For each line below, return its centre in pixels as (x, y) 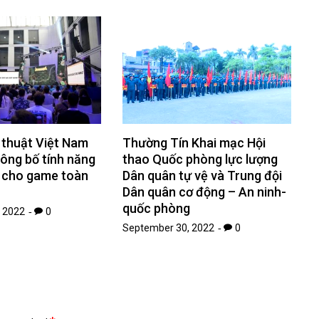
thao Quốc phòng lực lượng (200, 159)
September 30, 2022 (169, 228)
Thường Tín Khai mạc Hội (194, 143)
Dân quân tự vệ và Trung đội (203, 176)
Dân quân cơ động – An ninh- (205, 192)
